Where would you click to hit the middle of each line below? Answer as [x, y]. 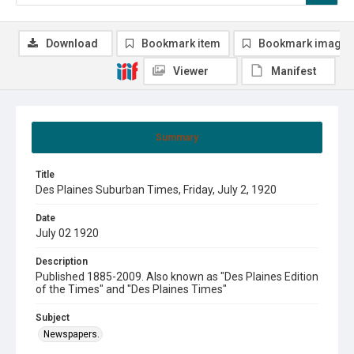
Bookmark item [181, 43]
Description [62, 261]
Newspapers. [72, 334]
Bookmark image [303, 43]
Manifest [294, 71]
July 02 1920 [67, 233]
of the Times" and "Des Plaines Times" [131, 289]
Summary [177, 137]
